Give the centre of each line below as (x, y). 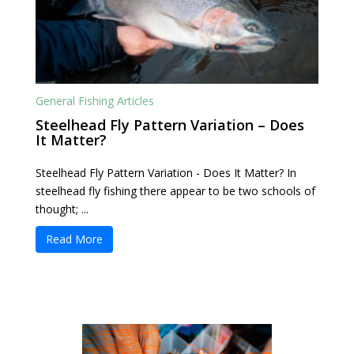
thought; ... (62, 209)
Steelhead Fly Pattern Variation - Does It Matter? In (166, 173)
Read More (74, 239)
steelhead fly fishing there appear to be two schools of (175, 191)
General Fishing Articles (94, 101)
